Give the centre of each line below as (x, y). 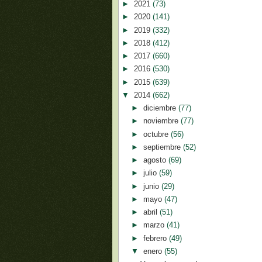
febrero (156, 238)
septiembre (163, 147)
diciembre (161, 108)
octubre (157, 134)
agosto (156, 160)
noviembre (162, 121)
